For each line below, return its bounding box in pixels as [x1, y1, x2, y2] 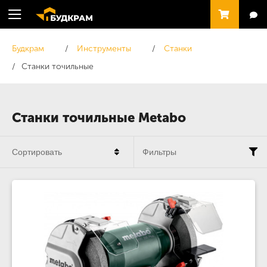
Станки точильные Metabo [12, 110, 186, 126]
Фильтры [142, 147, 176, 157]
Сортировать [12, 147, 62, 157]
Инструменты [77, 44, 131, 54]
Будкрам [12, 44, 44, 54]
